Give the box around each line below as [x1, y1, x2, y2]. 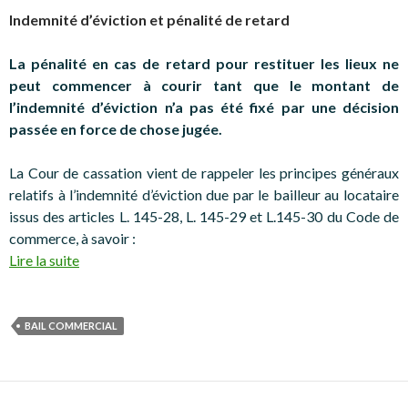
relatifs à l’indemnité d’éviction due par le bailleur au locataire [9, 185, 399, 203]
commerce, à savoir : [9, 229, 136, 247]
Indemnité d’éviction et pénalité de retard [9, 10, 290, 28]
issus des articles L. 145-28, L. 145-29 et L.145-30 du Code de [9, 207, 399, 225]
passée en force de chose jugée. [9, 119, 222, 138]
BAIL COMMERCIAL [25, 319, 117, 331]
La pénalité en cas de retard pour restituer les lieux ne [9, 54, 399, 72]
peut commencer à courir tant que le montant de [9, 76, 399, 94]
